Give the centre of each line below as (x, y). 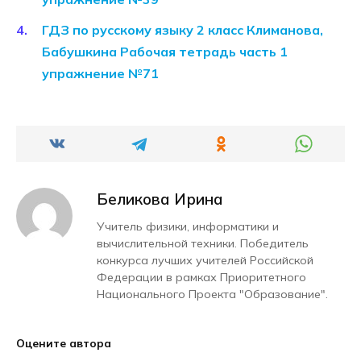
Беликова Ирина (160, 199)
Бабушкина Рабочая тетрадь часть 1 (165, 52)
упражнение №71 (100, 74)
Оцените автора (64, 343)
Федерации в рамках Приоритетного (201, 278)
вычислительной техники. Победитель (203, 244)
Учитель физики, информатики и (188, 227)
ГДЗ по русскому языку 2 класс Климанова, (183, 30)
